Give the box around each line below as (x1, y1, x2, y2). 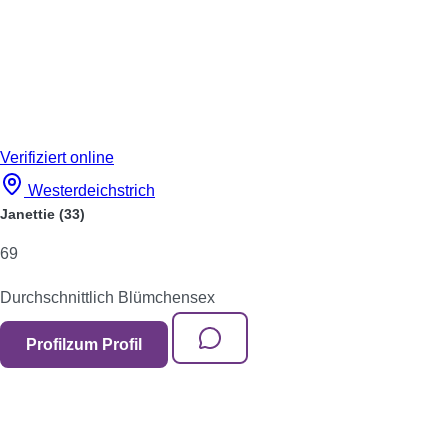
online (70, 149, 114, 166)
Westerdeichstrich (28, 182, 155, 199)
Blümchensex (118, 289, 215, 306)
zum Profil (66, 336, 142, 353)
